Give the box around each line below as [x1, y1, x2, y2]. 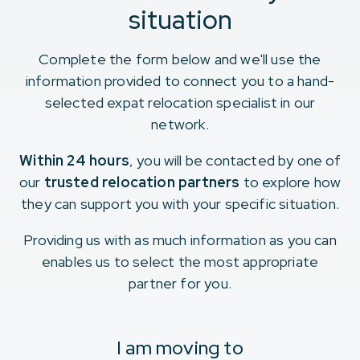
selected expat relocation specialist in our [44, 93, 316, 112]
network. [151, 115, 209, 133]
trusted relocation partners [43, 173, 243, 191]
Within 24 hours [19, 151, 129, 170]
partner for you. [129, 274, 231, 292]
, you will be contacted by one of [129, 151, 341, 170]
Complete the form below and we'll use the [39, 50, 321, 68]
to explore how [243, 173, 342, 191]
